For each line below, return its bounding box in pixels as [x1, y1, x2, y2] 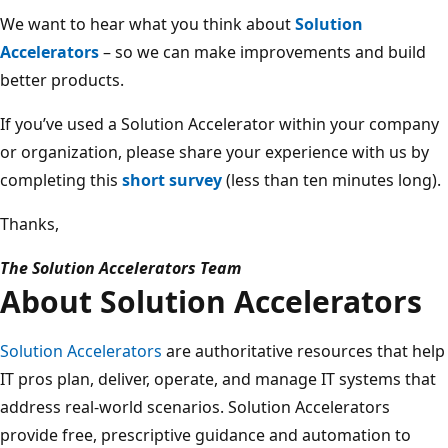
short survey [122, 168, 222, 191]
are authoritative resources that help [162, 339, 445, 362]
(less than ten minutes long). [222, 168, 441, 191]
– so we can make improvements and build [99, 40, 426, 63]
